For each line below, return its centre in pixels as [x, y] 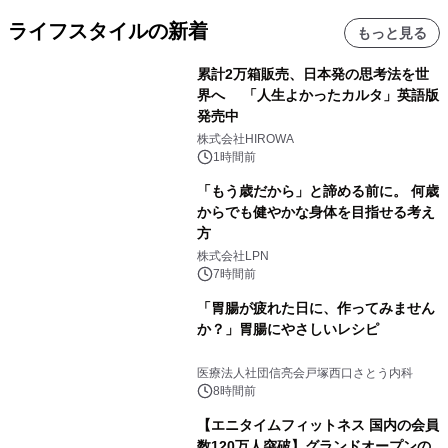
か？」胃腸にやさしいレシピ [287, 329]
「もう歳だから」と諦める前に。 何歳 [317, 191]
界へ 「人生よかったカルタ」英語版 [317, 95]
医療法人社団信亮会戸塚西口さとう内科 [304, 373]
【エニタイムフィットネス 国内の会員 [317, 425]
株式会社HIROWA [245, 139]
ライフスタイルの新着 [108, 31]
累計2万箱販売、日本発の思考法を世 [312, 74]
